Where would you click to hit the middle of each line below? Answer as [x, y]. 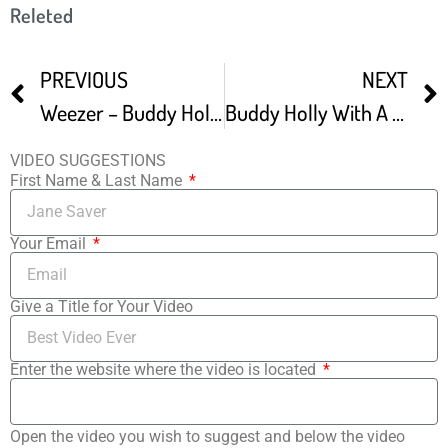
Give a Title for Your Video [101, 306]
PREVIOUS [84, 78]
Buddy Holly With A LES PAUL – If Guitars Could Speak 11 [397, 111]
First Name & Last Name [98, 180]
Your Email [50, 243]
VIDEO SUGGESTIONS [88, 160]
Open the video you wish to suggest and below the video [207, 436]
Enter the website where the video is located [165, 369]
